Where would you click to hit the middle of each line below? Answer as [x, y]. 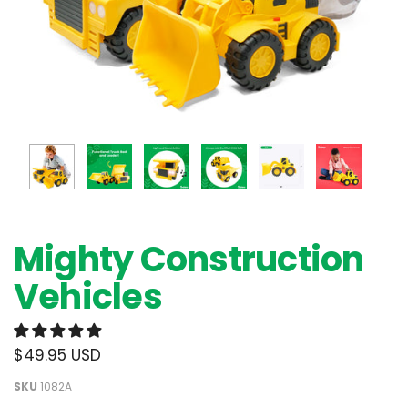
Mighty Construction [189, 259]
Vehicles [88, 296]
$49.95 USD [57, 355]
